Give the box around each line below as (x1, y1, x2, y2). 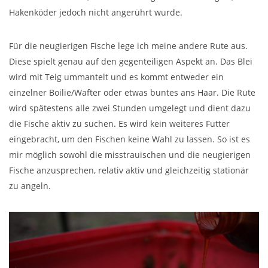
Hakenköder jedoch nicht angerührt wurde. (9, 7, 182, 19)
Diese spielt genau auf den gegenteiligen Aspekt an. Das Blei (9, 56, 252, 68)
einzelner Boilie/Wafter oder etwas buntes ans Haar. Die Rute (9, 87, 255, 99)
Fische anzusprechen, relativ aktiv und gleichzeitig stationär (9, 165, 249, 176)
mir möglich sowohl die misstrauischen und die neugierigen (9, 149, 251, 161)
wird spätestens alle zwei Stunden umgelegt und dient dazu (9, 102, 251, 114)
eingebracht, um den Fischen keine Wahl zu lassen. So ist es (9, 133, 250, 145)
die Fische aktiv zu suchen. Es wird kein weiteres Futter (9, 118, 230, 130)
